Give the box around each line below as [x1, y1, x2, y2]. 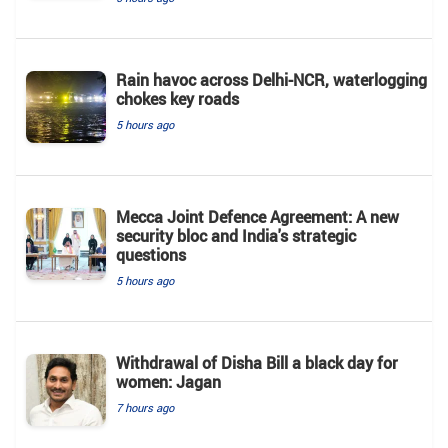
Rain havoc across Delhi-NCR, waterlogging [116, 68, 427, 91]
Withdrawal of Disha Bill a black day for [116, 351, 398, 374]
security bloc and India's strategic [116, 224, 356, 247]
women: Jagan [116, 370, 221, 393]
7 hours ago [116, 399, 174, 415]
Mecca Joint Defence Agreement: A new [116, 205, 399, 228]
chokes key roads [116, 87, 239, 110]
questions [116, 243, 186, 266]
